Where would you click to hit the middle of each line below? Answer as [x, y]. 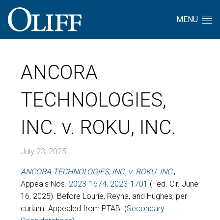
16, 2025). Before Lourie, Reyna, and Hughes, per [104, 196]
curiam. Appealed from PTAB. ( [74, 208]
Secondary [146, 208]
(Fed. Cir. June [173, 184]
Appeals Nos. [45, 184]
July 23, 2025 [43, 151]
